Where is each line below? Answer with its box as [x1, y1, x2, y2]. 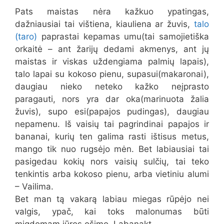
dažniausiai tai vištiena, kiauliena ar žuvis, [15, 18, 194, 29]
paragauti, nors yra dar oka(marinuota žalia [15, 93, 209, 104]
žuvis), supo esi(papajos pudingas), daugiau [15, 106, 209, 116]
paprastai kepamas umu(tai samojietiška [37, 31, 209, 41]
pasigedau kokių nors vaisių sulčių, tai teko [15, 156, 209, 166]
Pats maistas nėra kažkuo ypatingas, [15, 6, 209, 16]
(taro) [15, 31, 37, 41]
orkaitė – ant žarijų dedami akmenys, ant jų [15, 43, 209, 54]
